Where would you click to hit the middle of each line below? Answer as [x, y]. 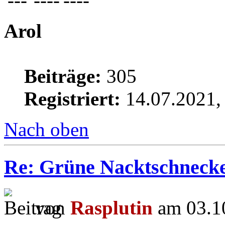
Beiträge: [63, 76]
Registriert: [72, 99]
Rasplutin [111, 207]
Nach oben [46, 130]
